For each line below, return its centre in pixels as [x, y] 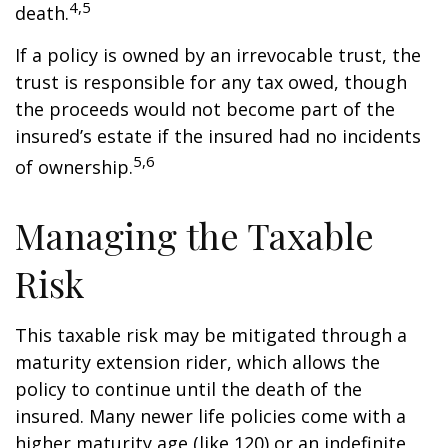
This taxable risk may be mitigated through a [211, 335]
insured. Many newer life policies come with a [210, 416]
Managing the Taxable [194, 235]
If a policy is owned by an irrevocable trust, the [218, 55]
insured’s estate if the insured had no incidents [218, 136]
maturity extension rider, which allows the [197, 362]
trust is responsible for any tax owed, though [211, 82]
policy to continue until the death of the [188, 389]
